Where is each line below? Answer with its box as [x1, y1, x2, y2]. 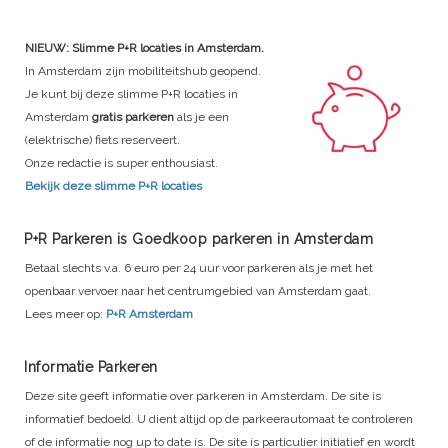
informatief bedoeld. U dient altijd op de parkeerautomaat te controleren [25, 411, 413, 426]
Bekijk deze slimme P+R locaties [25, 178, 202, 193]
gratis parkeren [92, 109, 174, 124]
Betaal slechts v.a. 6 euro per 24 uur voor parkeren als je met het [25, 260, 373, 275]
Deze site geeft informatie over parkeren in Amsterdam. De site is [25, 388, 381, 403]
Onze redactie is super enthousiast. [25, 155, 218, 170]
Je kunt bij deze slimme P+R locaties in [25, 86, 238, 101]
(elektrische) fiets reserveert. [25, 132, 180, 147]
